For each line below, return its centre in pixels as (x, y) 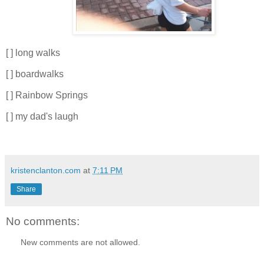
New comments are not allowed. (80, 242)
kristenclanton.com (46, 171)
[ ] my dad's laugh (42, 116)
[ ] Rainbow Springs (47, 95)
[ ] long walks (33, 53)
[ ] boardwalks (35, 74)
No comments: (43, 221)
